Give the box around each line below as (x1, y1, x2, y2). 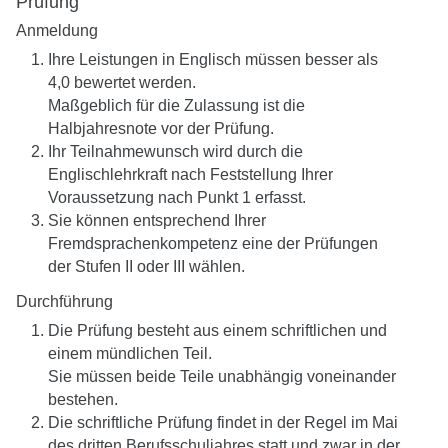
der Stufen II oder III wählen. (48, 258, 245, 276)
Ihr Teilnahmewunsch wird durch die (48, 143, 303, 161)
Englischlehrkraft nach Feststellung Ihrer (48, 166, 333, 184)
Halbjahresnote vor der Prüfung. (48, 120, 274, 138)
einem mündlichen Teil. (48, 344, 212, 362)
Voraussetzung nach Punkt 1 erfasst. (48, 189, 306, 207)
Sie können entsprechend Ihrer (48, 212, 266, 230)
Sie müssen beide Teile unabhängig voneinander (48, 367, 396, 385)
